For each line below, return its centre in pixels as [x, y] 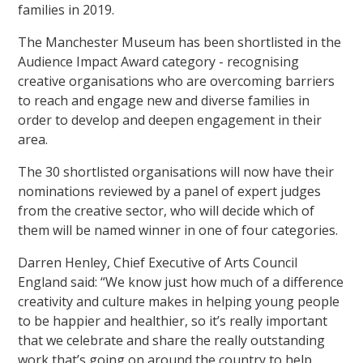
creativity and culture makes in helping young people [179, 301]
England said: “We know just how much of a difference [181, 282]
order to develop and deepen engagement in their [170, 120]
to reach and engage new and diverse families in [164, 100]
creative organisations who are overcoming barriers [177, 81]
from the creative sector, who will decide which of [167, 210]
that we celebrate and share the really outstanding [172, 340]
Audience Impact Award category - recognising [159, 61]
